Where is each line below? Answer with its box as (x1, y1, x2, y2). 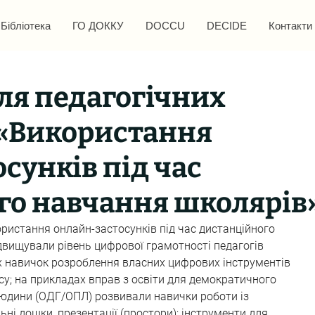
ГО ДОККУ (72, 20, 124, 32)
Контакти (268, 20, 312, 32)
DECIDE (206, 20, 247, 32)
